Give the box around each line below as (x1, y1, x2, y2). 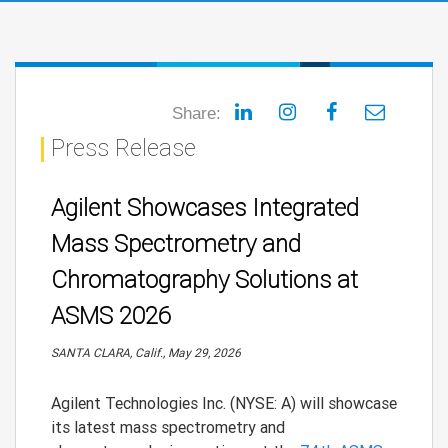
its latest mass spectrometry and (51, 417, 285, 437)
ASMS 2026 (51, 301, 171, 330)
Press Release (51, 133, 196, 162)
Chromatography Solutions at (51, 265, 358, 294)
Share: (172, 104, 221, 123)
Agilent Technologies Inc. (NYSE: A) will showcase (51, 393, 397, 413)
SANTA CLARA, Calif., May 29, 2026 (51, 345, 241, 360)
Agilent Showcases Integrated (51, 193, 359, 222)
